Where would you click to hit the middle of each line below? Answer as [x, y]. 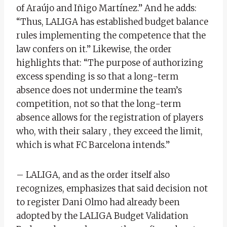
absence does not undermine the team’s [99, 90]
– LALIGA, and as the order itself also [93, 175]
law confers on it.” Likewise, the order [94, 49]
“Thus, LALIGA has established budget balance [112, 22]
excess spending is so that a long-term [97, 76]
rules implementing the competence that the [111, 35]
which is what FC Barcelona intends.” [93, 145]
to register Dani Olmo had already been [98, 202]
